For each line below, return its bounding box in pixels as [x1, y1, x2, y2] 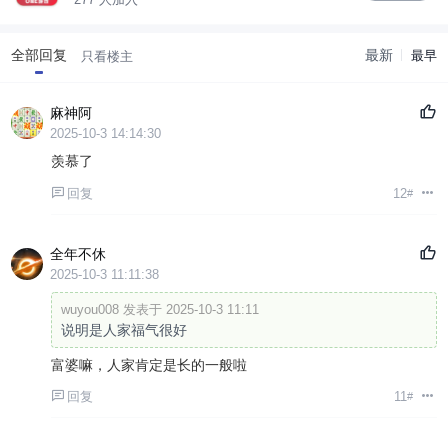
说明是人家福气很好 [60, 322, 187, 339]
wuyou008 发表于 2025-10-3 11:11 [60, 302, 259, 318]
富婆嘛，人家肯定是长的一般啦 [51, 356, 248, 373]
